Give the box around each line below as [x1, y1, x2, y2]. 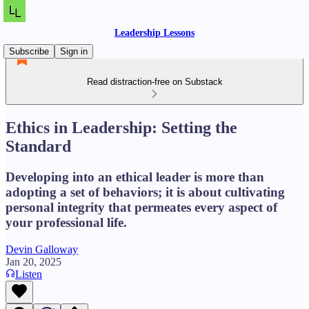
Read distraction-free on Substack [86, 77, 223, 87]
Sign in [60, 46, 88, 57]
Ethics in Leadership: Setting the [6, 118, 237, 137]
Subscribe [9, 46, 49, 57]
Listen [15, 268, 42, 280]
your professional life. [6, 215, 127, 230]
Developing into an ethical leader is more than [6, 169, 264, 184]
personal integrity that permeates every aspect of [6, 199, 277, 215]
